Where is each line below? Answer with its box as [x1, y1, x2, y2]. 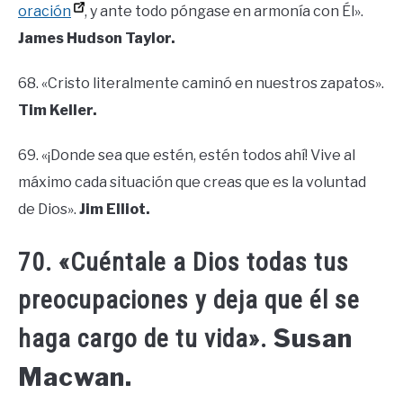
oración [18, 2, 71, 20]
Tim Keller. [18, 101, 97, 119]
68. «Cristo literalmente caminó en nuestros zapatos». [18, 74, 384, 92]
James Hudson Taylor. [18, 29, 175, 47]
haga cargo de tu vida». [18, 323, 273, 354]
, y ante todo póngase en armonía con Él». [85, 2, 363, 20]
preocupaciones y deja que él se [18, 284, 360, 315]
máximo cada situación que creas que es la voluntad [18, 173, 366, 191]
